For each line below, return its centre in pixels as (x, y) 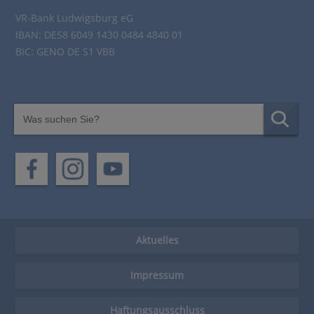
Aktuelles (157, 240)
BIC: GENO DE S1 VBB (66, 51)
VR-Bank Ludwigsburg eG (75, 18)
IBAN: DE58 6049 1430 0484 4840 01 (100, 34)
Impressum (157, 275)
